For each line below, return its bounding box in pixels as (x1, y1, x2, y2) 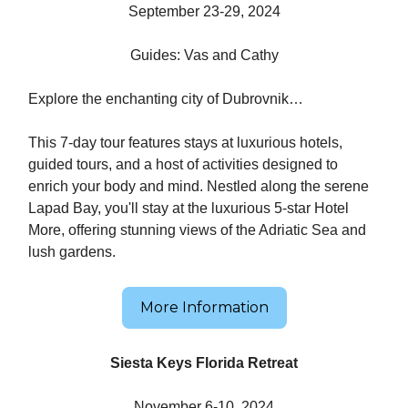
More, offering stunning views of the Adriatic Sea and (28, 222, 366, 238)
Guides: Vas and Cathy (129, 47, 279, 63)
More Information (139, 299, 269, 316)
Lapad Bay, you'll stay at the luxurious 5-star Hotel (28, 200, 349, 216)
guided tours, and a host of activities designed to (28, 157, 338, 172)
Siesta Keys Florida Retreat (110, 355, 298, 371)
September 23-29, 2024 (127, 4, 280, 19)
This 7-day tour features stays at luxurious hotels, (28, 135, 342, 150)
